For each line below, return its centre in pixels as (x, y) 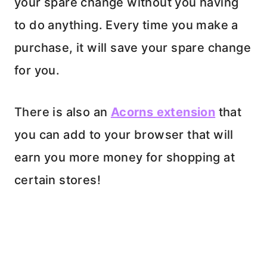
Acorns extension (163, 112)
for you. (37, 71)
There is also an (63, 112)
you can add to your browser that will (124, 135)
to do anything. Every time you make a (126, 25)
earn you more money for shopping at (125, 158)
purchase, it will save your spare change (133, 48)
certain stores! (58, 180)
